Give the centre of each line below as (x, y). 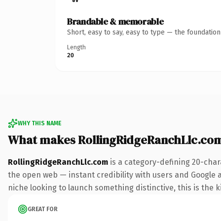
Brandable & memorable (115, 21)
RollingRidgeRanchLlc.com (58, 162)
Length (76, 47)
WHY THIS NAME (39, 123)
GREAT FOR (43, 209)
